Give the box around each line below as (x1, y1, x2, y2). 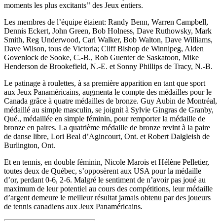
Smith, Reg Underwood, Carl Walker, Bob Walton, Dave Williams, (4, 36, 213, 44)
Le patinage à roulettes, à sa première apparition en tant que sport (4, 79, 205, 88)
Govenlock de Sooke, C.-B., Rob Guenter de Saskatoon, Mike (4, 53, 199, 62)
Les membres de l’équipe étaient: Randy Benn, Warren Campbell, (4, 18, 208, 27)
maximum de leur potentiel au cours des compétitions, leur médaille (4, 184, 213, 193)
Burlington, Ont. (4, 141, 55, 150)
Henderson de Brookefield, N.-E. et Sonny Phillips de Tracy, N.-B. (4, 62, 213, 71)
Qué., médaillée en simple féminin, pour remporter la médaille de (4, 114, 205, 123)
